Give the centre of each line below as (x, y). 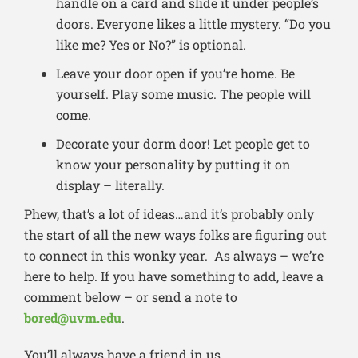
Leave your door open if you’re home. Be (175, 74)
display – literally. (110, 185)
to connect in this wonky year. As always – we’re (174, 256)
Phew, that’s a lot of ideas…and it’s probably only (169, 214)
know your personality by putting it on (173, 165)
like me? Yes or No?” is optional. (151, 45)
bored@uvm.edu (73, 318)
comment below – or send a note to (131, 297)
